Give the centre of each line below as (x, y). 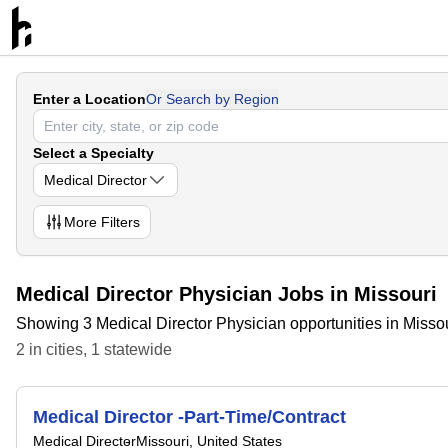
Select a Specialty (93, 153)
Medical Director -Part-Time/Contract (189, 417)
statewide (136, 349)
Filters (118, 222)
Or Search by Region (212, 99)
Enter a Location (89, 99)
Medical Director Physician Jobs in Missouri (226, 294)
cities (64, 349)
